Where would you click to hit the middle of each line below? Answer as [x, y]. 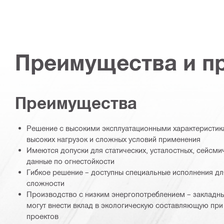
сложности [45, 183]
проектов [42, 216]
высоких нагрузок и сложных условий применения [113, 139]
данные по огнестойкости [70, 161]
